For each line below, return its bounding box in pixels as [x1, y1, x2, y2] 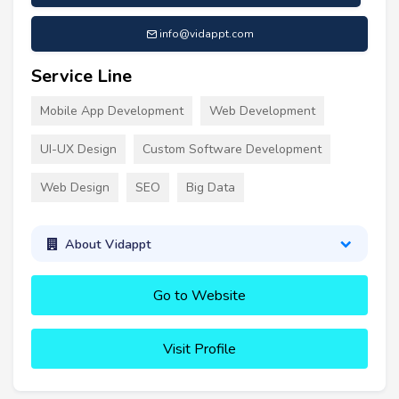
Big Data [186, 179, 235, 197]
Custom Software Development [142, 141, 322, 159]
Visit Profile [163, 338, 236, 359]
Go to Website [153, 285, 246, 305]
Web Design [40, 179, 110, 197]
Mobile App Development [40, 102, 183, 120]
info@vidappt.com [159, 27, 254, 42]
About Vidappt [64, 234, 151, 253]
